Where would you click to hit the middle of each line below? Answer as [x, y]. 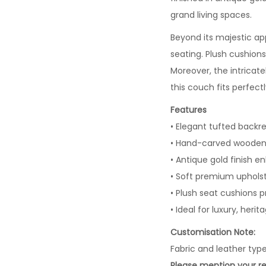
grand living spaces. [211, 15]
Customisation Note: [213, 232]
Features [189, 110]
